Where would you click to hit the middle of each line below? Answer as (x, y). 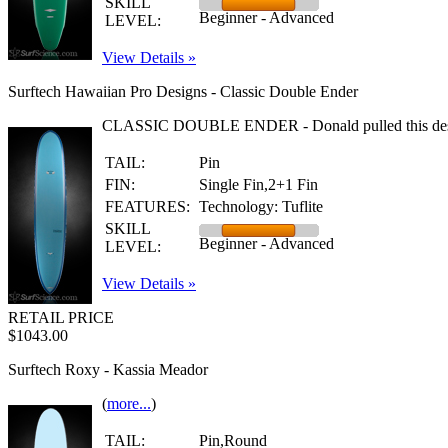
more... (129, 403)
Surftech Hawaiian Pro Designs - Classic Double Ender (183, 91)
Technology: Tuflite (261, 206)
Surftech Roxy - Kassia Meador (108, 369)
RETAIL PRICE (61, 317)
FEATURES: (147, 206)
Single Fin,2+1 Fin (258, 184)
